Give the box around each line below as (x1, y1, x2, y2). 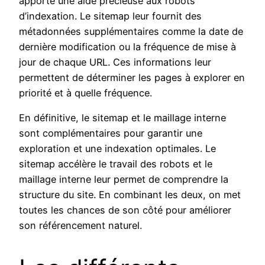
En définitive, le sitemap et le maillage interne (19, 112, 226, 124)
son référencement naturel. (19, 219, 142, 232)
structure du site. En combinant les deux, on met (19, 189, 241, 201)
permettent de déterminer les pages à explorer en (19, 71, 245, 83)
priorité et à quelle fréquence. (19, 86, 152, 99)
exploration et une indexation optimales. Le (19, 143, 216, 155)
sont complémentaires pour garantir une (19, 127, 202, 140)
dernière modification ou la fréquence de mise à (19, 40, 236, 53)
